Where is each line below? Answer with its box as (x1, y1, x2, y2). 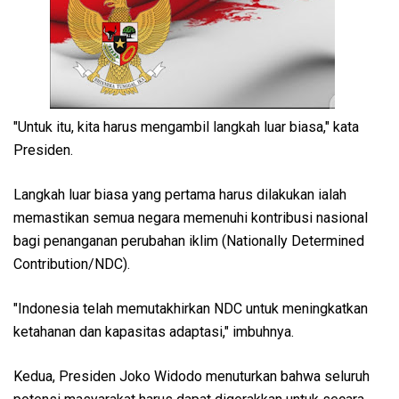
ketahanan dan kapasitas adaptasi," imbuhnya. (13, 322, 294, 340)
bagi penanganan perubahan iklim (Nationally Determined (13, 232, 364, 249)
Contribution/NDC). (13, 255, 130, 273)
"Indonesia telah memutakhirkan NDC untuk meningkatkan (13, 299, 368, 317)
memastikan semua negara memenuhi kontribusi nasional (13, 208, 368, 226)
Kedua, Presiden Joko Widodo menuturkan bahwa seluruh (13, 367, 370, 385)
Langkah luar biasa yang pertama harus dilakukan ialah (13, 185, 346, 203)
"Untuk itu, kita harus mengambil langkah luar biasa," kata (13, 118, 359, 135)
